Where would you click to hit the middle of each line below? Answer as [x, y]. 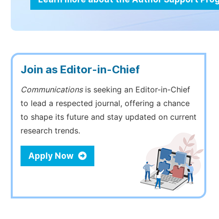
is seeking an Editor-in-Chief [136, 90]
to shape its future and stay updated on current [109, 117]
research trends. [50, 131]
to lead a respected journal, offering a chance [105, 103]
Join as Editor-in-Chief [80, 69]
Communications [52, 90]
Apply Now [52, 156]
